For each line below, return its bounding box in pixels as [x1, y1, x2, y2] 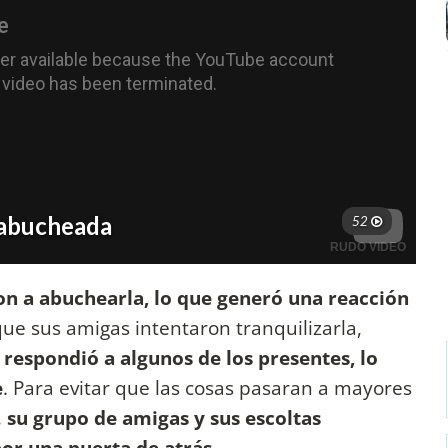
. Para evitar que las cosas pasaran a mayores [3, 374, 412, 402]
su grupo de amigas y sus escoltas [7, 404, 321, 432]
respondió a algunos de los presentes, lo [4, 344, 378, 372]
